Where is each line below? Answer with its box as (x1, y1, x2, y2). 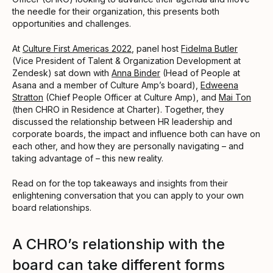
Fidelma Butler (181, 43, 238, 54)
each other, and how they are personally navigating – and (12, 140, 244, 151)
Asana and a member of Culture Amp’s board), (12, 79, 200, 90)
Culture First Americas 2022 (23, 43, 132, 54)
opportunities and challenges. (12, 18, 131, 29)
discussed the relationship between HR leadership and (12, 116, 232, 127)
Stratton (12, 91, 43, 102)
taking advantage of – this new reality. (12, 152, 163, 163)
